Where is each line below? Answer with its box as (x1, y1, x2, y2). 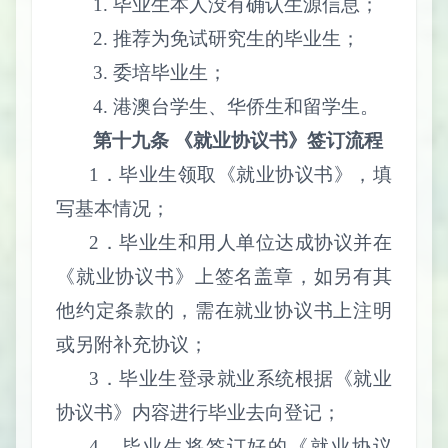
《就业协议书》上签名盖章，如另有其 (56, 265, 392, 287)
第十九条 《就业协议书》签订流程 (93, 129, 383, 151)
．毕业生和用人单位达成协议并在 (99, 231, 392, 253)
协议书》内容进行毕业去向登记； (56, 401, 341, 423)
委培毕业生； (113, 61, 227, 83)
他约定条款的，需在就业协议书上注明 (56, 299, 392, 321)
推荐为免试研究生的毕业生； (113, 27, 360, 49)
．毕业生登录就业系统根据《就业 (99, 367, 392, 389)
